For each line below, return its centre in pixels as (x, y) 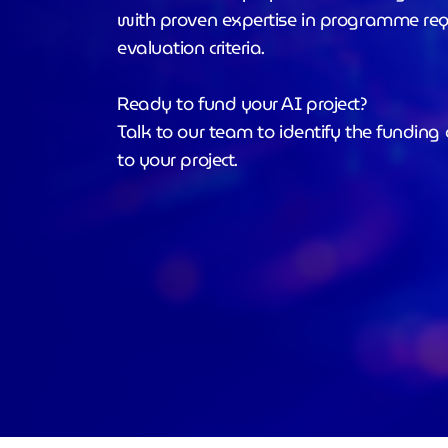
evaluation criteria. (196, 47)
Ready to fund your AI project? (244, 103)
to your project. (182, 159)
